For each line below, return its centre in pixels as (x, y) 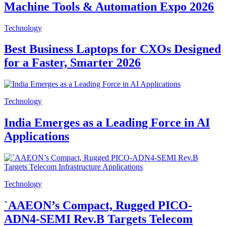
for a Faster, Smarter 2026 (72, 63)
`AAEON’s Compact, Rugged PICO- (98, 206)
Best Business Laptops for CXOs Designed (112, 49)
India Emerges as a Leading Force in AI (107, 123)
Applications (37, 136)
